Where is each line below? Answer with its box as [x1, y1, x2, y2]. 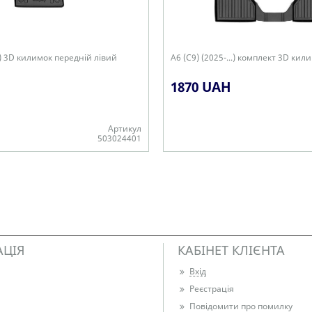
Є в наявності [171, 152, 227, 164]
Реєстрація [189, 283, 234, 295]
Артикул [108, 123, 141, 134]
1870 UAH [171, 78, 231, 96]
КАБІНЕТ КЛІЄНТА [178, 242, 285, 258]
